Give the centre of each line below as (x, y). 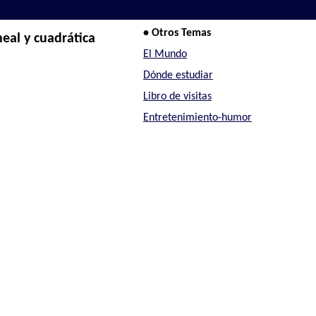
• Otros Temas (177, 34)
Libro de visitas (177, 96)
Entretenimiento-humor (197, 117)
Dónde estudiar (178, 75)
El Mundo (165, 55)
